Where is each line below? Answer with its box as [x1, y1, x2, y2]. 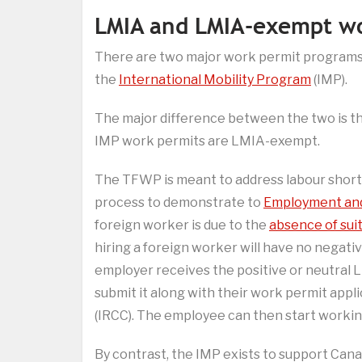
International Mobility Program [119, 72, 311, 88]
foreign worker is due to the [95, 217, 269, 234]
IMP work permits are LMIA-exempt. [95, 133, 320, 149]
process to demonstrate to [95, 195, 263, 211]
